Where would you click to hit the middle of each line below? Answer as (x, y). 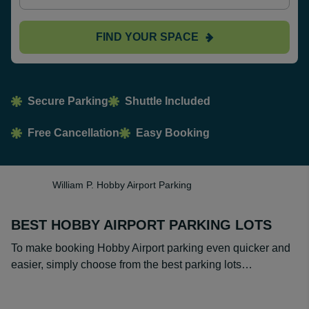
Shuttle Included (168, 101)
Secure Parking (68, 101)
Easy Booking (173, 133)
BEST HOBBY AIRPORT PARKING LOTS (141, 225)
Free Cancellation (73, 133)
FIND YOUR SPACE (147, 37)
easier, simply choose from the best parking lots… (132, 265)
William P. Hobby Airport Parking (122, 185)
